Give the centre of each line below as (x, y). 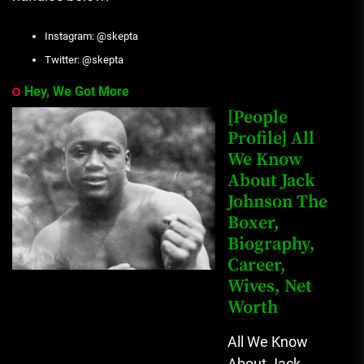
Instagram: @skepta (91, 37)
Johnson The (277, 202)
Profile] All (271, 139)
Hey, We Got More (77, 92)
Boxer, (253, 223)
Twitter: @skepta (84, 60)
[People (258, 118)
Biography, (271, 245)
